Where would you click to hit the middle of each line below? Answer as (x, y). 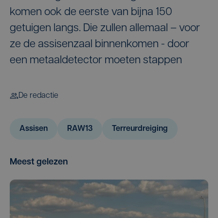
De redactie (38, 96)
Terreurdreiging (140, 129)
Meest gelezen (39, 162)
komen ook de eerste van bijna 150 (91, 12)
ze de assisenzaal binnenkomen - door (100, 45)
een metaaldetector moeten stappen (96, 61)
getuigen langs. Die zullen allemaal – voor (105, 28)
